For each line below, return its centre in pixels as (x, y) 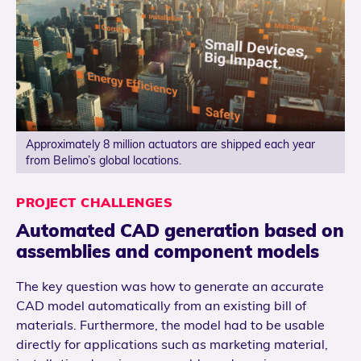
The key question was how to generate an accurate (170, 286)
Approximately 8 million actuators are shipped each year (170, 144)
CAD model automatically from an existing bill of (161, 306)
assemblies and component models (168, 251)
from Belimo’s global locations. (104, 160)
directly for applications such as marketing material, (172, 344)
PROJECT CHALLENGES (94, 202)
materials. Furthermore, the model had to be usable (170, 325)
